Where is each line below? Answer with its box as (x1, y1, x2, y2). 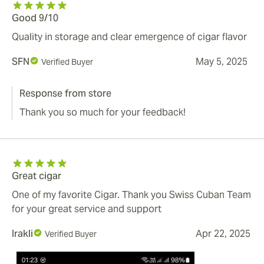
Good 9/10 (12, 12, 58, 25)
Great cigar (12, 170, 61, 183)
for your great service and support (12, 203, 161, 216)
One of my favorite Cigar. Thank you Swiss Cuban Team (12, 189, 251, 202)
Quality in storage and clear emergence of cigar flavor (12, 31, 247, 44)
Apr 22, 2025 (196, 227, 250, 240)
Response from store (19, 87, 111, 100)
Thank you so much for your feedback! (19, 106, 186, 119)
